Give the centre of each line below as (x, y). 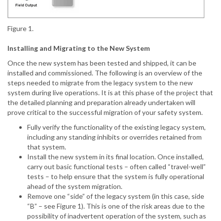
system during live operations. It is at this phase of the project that (110, 93)
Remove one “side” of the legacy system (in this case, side (116, 196)
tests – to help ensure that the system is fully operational (116, 177)
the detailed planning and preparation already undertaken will (101, 103)
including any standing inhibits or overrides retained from (114, 137)
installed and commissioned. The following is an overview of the (105, 73)
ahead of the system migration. (75, 186)
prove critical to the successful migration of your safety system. (105, 112)
